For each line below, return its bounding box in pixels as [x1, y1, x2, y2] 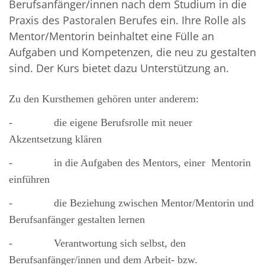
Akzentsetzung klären [9, 133, 102, 146]
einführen [9, 173, 50, 186]
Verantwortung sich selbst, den [54, 237, 186, 250]
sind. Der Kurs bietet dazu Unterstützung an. [9, 61, 229, 76]
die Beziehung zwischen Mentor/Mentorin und [54, 197, 254, 209]
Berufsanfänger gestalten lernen [9, 214, 145, 226]
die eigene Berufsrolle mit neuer [54, 117, 192, 129]
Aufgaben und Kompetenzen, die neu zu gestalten [9, 45, 256, 60]
